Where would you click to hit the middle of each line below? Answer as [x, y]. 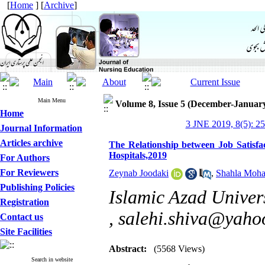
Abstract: [128, 249]
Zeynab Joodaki [139, 173]
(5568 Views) [179, 249]
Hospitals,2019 [138, 155]
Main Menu [52, 100]
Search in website [52, 259]
